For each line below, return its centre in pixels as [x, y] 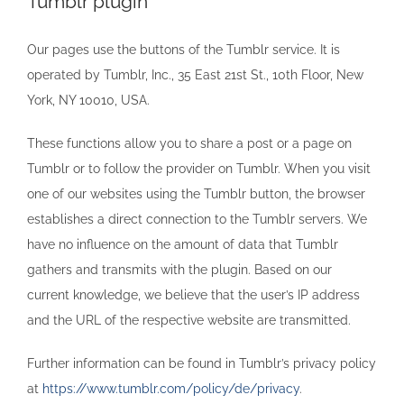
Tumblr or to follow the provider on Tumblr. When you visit [199, 168]
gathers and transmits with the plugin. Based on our [179, 269]
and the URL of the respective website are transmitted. [189, 320]
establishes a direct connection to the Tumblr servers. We [197, 219]
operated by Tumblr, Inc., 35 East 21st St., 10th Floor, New [195, 74]
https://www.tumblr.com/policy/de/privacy [171, 388]
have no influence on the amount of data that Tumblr [183, 244]
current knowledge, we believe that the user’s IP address [193, 294]
